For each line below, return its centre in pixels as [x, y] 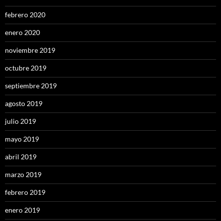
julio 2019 [20, 121]
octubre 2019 [26, 68]
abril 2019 [21, 156]
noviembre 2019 [30, 50]
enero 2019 [22, 210]
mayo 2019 [22, 139]
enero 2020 [22, 32]
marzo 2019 [23, 174]
